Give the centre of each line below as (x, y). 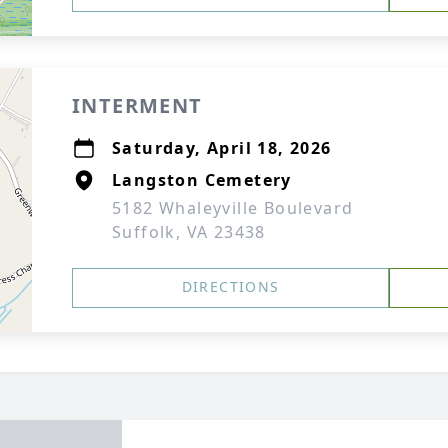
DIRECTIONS (230, 286)
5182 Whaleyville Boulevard (233, 208)
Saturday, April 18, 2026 (222, 148)
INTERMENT (137, 105)
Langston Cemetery (202, 180)
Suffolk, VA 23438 (189, 232)
